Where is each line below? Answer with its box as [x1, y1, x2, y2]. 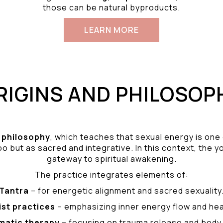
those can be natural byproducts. [43, 2, 180, 13]
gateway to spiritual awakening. [46, 153, 177, 164]
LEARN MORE [84, 24, 139, 35]
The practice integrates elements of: [34, 169, 189, 180]
